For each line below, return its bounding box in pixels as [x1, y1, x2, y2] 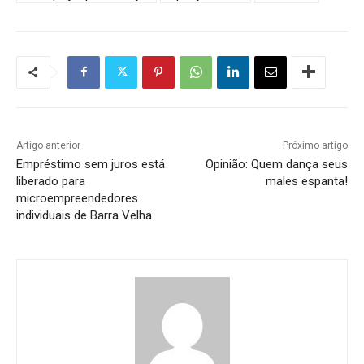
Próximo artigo [282, 139, 348, 151]
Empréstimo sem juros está [16, 156, 165, 171]
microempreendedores [16, 190, 138, 206]
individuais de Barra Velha [16, 207, 152, 223]
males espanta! [265, 173, 348, 188]
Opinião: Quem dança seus [205, 156, 348, 171]
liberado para [16, 173, 85, 188]
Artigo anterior [16, 139, 80, 151]
